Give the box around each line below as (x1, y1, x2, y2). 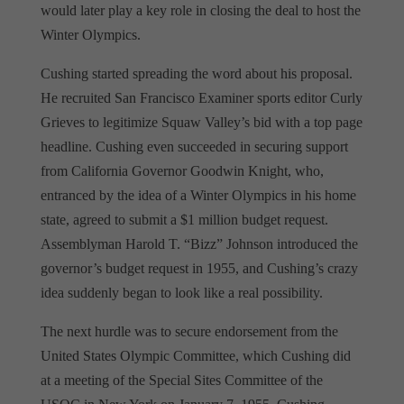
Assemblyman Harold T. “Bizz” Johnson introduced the (40, 235, 358, 252)
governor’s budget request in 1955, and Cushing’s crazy (40, 260, 358, 276)
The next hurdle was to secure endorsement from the (40, 323, 338, 339)
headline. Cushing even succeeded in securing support (40, 138, 348, 154)
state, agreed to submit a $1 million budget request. (40, 211, 328, 227)
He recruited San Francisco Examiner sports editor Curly (40, 89, 363, 106)
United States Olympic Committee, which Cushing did (40, 347, 351, 363)
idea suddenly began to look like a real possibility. (40, 284, 323, 300)
